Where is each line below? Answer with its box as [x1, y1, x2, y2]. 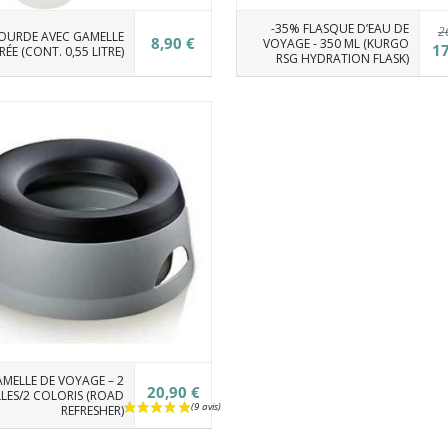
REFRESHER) [60, 402, 124, 419]
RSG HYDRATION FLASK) [275, 50, 409, 67]
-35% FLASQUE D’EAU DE [270, 20, 409, 37]
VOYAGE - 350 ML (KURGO [262, 35, 409, 52]
